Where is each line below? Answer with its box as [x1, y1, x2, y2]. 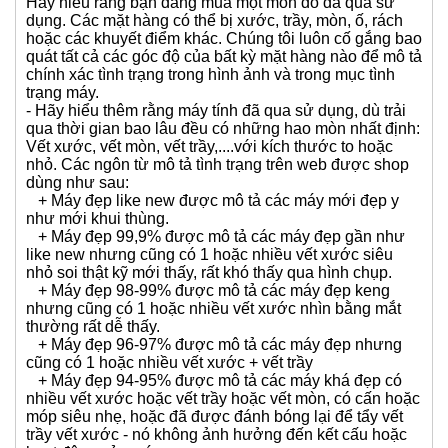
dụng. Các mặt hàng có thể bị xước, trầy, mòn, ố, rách [26, 52, 403, 70]
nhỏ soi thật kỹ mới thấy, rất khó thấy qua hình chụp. [26, 304, 392, 322]
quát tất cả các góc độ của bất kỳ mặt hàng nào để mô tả [26, 88, 422, 106]
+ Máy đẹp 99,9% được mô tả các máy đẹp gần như [26, 268, 405, 286]
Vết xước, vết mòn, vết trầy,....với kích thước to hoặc [26, 178, 393, 196]
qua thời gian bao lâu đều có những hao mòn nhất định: [26, 160, 420, 178]
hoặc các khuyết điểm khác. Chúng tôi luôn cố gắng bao [26, 70, 422, 88]
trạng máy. [26, 124, 99, 142]
